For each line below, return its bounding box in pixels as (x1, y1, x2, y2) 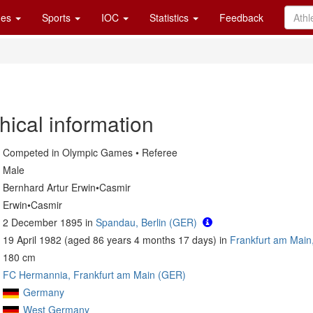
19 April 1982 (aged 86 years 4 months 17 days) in (3, 233, 230, 247)
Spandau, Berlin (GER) (96, 215, 197, 229)
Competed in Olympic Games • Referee (3, 145, 177, 159)
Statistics (150, 10, 191, 24)
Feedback (219, 10, 263, 24)
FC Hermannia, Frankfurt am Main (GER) (3, 268, 186, 282)
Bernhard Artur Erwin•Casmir (3, 180, 131, 194)
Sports (42, 10, 73, 24)
